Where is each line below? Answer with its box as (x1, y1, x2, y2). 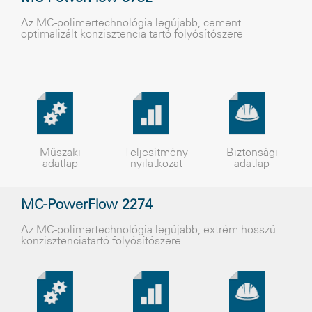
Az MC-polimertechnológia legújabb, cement (21, 18, 241, 29)
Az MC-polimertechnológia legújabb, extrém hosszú (21, 225, 276, 235)
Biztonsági (226, 148, 278, 158)
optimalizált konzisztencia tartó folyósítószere (21, 29, 243, 40)
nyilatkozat (130, 159, 182, 169)
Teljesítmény (124, 148, 188, 158)
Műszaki (39, 148, 81, 158)
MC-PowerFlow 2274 (21, 199, 153, 212)
